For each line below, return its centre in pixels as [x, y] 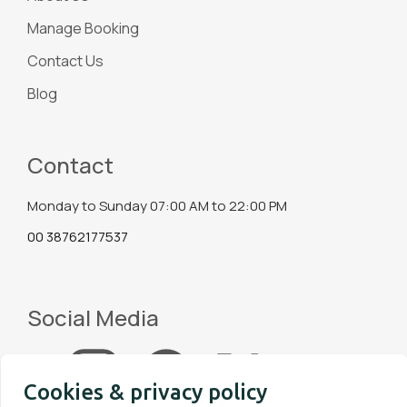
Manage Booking [83, 28]
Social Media [93, 317]
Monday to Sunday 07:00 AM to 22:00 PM [157, 205]
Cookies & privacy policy [145, 392]
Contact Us [65, 60]
